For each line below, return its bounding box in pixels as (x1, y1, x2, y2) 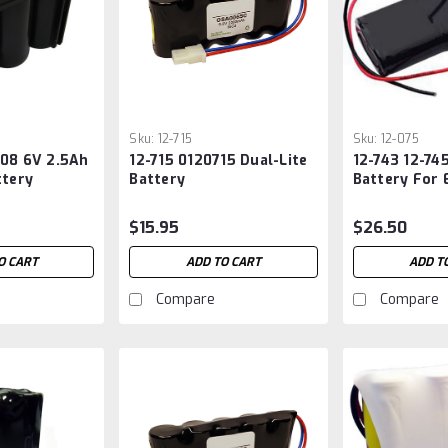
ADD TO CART (185, 254, 261, 271)
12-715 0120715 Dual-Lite (129, 151, 308, 171)
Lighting (352, 189, 416, 209)
